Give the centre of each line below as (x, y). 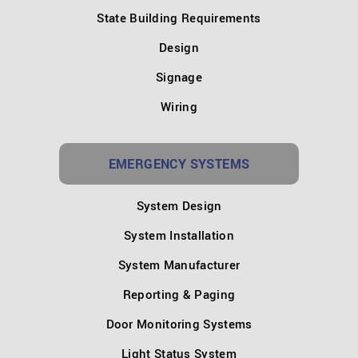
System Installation (179, 235)
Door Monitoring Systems (179, 323)
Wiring (179, 106)
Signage (179, 76)
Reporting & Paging (179, 294)
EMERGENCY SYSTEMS (179, 163)
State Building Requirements (179, 17)
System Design (179, 205)
